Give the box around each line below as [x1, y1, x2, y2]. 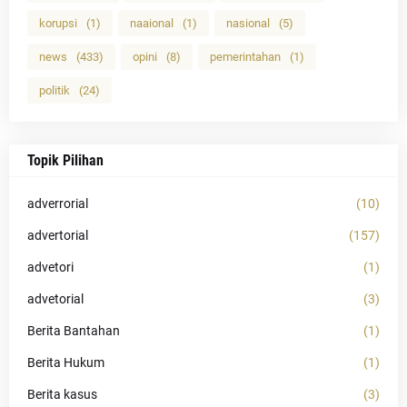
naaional [130, 15, 174, 30]
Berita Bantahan [27, 323, 120, 338]
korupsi [39, 15, 77, 30]
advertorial [27, 227, 88, 243]
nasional [226, 15, 270, 30]
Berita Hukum [27, 354, 104, 370]
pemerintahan [210, 49, 281, 64]
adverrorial [27, 195, 88, 211]
